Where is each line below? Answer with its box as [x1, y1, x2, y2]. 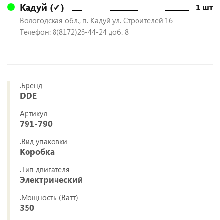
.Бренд [20, 81, 42, 90]
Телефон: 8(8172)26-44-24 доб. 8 [20, 27, 129, 37]
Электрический [20, 174, 83, 185]
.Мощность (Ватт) [20, 192, 78, 202]
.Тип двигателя [20, 165, 70, 174]
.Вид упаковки [20, 137, 67, 146]
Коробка [20, 146, 55, 157]
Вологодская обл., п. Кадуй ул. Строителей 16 [20, 15, 173, 25]
